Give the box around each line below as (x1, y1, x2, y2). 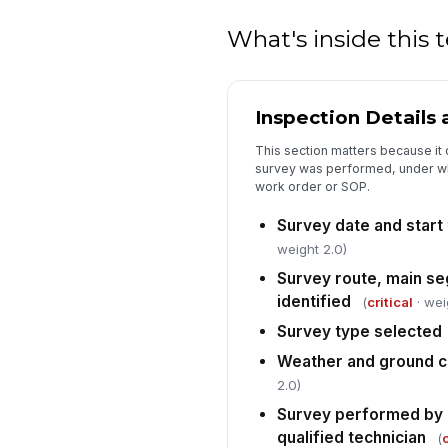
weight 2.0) (276, 241, 347, 258)
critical (366, 294, 413, 311)
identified (276, 292, 351, 312)
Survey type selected (276, 322, 442, 342)
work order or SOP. (254, 179, 370, 195)
